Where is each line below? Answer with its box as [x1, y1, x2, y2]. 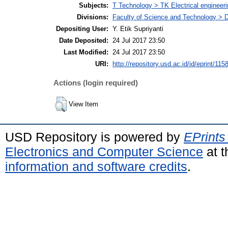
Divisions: [77, 13, 108, 21]
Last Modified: [64, 48, 108, 56]
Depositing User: [56, 25, 108, 33]
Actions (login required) [53, 78, 138, 87]
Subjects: [79, 2, 108, 10]
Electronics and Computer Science [5, 145, 203, 159]
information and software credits [5, 159, 187, 174]
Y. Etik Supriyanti [112, 25, 163, 33]
